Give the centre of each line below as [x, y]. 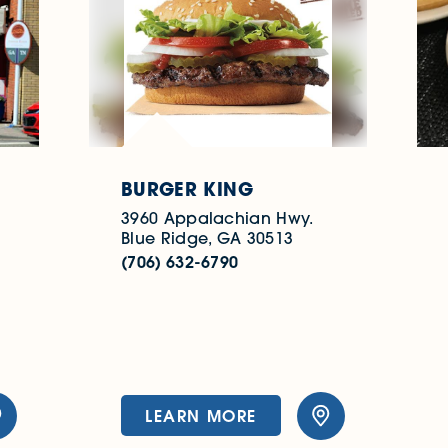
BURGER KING [186, 188]
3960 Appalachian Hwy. [217, 217]
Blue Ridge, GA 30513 [207, 237]
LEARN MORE [200, 416]
